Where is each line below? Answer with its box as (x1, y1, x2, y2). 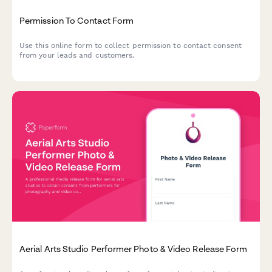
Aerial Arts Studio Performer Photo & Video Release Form (19, 243, 248, 254)
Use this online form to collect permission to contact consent (19, 41, 242, 50)
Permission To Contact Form (19, 15, 134, 25)
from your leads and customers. (19, 51, 135, 60)
